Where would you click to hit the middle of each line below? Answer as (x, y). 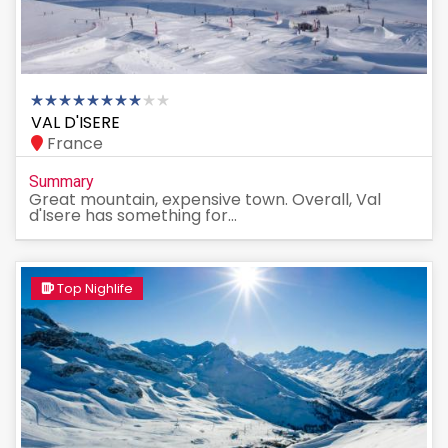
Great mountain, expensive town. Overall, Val (205, 199)
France (73, 143)
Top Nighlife (93, 288)
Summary (61, 181)
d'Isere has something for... (133, 215)
